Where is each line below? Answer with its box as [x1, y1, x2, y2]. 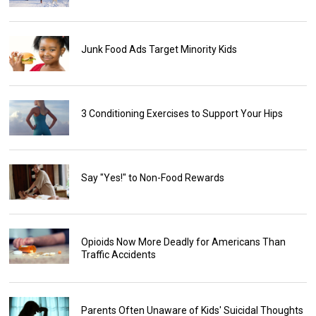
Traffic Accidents [80, 249, 156, 261]
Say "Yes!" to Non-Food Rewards [80, 172, 224, 184]
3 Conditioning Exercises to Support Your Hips [80, 108, 283, 120]
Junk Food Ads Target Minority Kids [80, 44, 237, 56]
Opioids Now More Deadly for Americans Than [80, 236, 286, 248]
